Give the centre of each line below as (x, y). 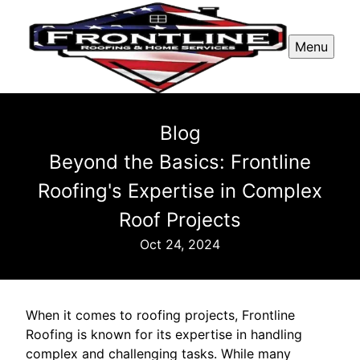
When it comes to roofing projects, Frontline (160, 315)
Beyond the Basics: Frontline (180, 162)
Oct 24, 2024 (180, 245)
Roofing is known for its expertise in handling (164, 335)
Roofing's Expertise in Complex (180, 191)
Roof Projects (180, 220)
